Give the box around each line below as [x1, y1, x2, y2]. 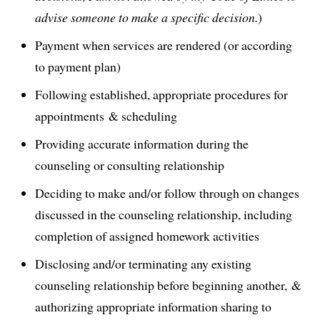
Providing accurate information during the [35, 134, 249, 152]
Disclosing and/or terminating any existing [35, 254, 252, 272]
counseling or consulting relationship [35, 156, 225, 174]
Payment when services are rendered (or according [35, 36, 293, 54]
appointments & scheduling [35, 106, 178, 124]
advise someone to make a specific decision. [35, 8, 259, 26]
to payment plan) [35, 57, 121, 75]
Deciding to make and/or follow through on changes [35, 184, 300, 201]
